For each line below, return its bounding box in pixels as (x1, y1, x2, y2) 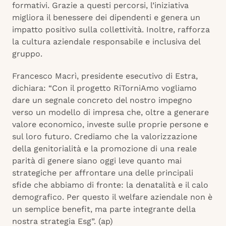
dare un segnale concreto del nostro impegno (12, 95, 192, 105)
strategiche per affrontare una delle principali (12, 168, 193, 178)
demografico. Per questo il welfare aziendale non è (12, 192, 212, 202)
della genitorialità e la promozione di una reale (12, 144, 197, 154)
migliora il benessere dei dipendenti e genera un (12, 13, 200, 23)
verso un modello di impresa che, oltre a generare (12, 107, 209, 118)
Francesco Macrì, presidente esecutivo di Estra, (12, 71, 198, 81)
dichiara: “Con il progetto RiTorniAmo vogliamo (12, 83, 197, 93)
